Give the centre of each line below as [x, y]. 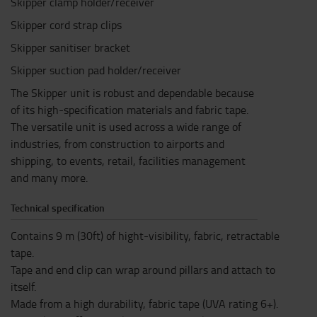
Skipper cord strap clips [66, 25]
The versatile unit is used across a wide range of [126, 127]
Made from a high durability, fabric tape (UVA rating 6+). [144, 304]
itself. [23, 287]
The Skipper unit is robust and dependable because [132, 93]
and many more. [49, 178]
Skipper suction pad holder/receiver [96, 70]
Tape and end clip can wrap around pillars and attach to [143, 270]
